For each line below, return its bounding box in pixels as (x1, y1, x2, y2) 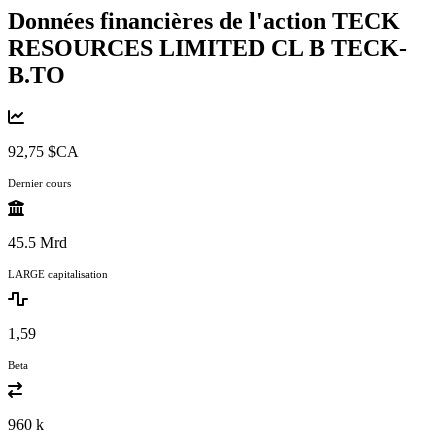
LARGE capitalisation (8, 267, 108, 280)
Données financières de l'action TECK (8, 7, 400, 34)
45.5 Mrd (8, 233, 67, 251)
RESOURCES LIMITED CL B (8, 34, 331, 61)
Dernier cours (8, 176, 71, 189)
